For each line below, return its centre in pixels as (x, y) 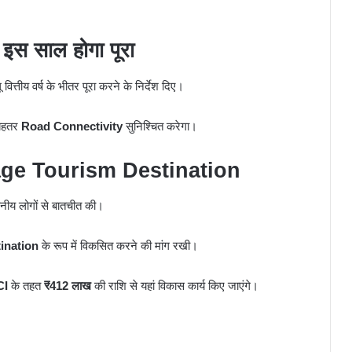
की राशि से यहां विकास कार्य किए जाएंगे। (175, 286)
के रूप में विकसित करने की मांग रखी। (118, 246)
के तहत (26, 286)
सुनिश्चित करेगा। (160, 126)
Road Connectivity (72, 126)
